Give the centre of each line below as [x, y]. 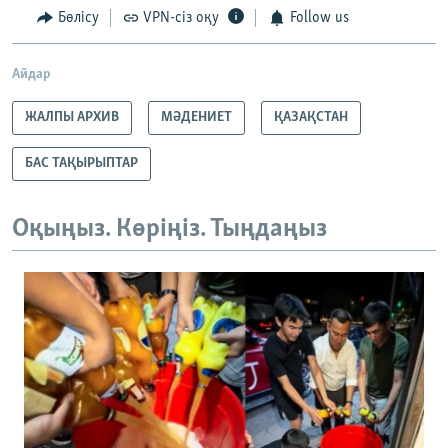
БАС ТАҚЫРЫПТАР [81, 163]
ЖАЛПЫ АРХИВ [72, 117]
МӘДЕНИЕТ [196, 117]
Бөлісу [78, 18]
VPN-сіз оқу [181, 18]
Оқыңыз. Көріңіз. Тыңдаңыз [169, 229]
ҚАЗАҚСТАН [311, 117]
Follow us [319, 18]
